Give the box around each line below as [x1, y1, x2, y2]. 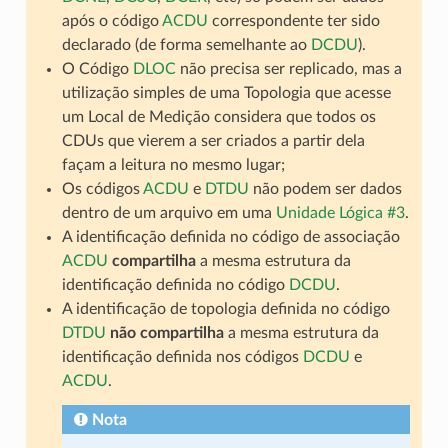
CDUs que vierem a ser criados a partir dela [61, 133, 365, 150]
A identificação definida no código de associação [61, 229, 400, 246]
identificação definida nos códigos [61, 349, 303, 366]
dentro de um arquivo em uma [61, 205, 276, 222]
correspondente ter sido [207, 13, 380, 30]
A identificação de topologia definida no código [61, 301, 390, 318]
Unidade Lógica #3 [275, 205, 405, 222]
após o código [61, 13, 162, 30]
